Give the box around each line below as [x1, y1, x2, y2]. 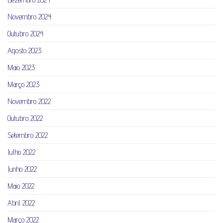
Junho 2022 [7, 164, 37, 174]
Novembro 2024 [7, 12, 51, 22]
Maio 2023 [7, 63, 35, 73]
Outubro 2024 [7, 29, 43, 39]
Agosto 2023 [7, 46, 41, 56]
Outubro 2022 [7, 113, 43, 123]
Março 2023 [7, 80, 39, 90]
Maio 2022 [7, 181, 34, 191]
